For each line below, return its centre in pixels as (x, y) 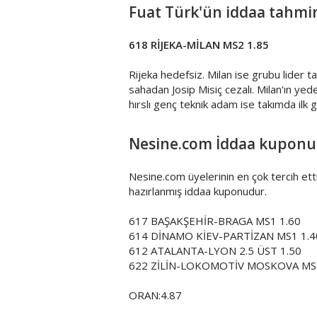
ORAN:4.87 (155, 295)
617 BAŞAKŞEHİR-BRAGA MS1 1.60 (215, 221)
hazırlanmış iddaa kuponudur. (198, 191)
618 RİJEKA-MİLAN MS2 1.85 (199, 45)
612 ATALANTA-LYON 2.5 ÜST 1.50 (215, 251)
